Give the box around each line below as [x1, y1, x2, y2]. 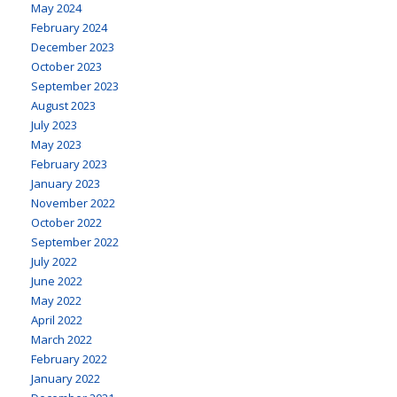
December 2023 [31, 38, 114, 55]
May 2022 [31, 292, 82, 308]
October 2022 [31, 214, 102, 230]
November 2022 [31, 194, 115, 211]
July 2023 [31, 116, 77, 133]
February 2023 [31, 155, 107, 172]
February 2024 [31, 19, 107, 35]
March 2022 [31, 331, 92, 347]
